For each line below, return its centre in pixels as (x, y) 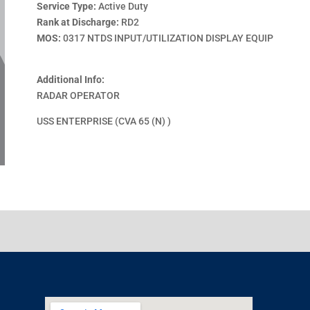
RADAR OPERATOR (79, 95)
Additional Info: (71, 80)
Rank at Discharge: (78, 22)
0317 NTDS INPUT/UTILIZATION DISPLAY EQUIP (167, 38)
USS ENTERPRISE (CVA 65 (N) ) (104, 121)
